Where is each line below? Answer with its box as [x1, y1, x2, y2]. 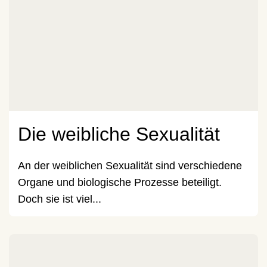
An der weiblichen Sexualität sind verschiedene [18, 159, 242, 172]
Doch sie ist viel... [18, 193, 101, 205]
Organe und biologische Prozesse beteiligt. [18, 176, 222, 188]
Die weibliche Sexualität [18, 123, 220, 145]
